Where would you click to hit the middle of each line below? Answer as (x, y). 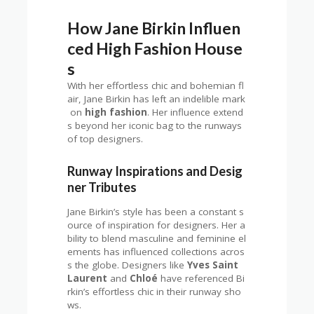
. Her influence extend (196, 112)
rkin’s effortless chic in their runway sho (155, 292)
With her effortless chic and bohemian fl (156, 85)
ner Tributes (102, 187)
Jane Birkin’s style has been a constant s (156, 212)
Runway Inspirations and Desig (155, 171)
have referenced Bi (202, 279)
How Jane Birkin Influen (154, 28)
